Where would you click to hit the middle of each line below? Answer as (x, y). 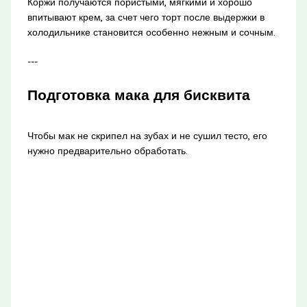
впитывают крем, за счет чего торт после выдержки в (146, 17)
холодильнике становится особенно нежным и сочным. (151, 33)
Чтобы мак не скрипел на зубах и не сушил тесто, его (147, 135)
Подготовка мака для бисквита (138, 95)
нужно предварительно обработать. (107, 150)
